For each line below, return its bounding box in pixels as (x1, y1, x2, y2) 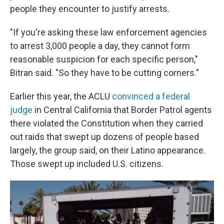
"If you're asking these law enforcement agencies (10, 27, 207, 37)
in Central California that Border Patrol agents (32, 104, 212, 115)
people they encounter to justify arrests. (10, 3, 169, 14)
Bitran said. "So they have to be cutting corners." (10, 67, 199, 78)
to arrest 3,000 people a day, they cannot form (10, 40, 190, 51)
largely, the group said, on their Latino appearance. (10, 145, 205, 155)
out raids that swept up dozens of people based (10, 131, 199, 142)
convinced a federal (112, 91, 190, 101)
